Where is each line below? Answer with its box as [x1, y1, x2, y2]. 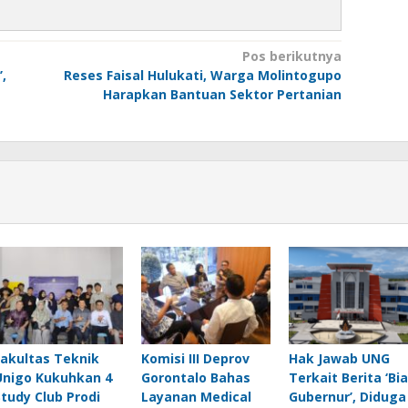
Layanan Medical [140, 387, 251, 405]
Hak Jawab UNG [288, 349, 390, 367]
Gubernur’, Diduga [288, 387, 406, 405]
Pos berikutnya [241, 47, 342, 66]
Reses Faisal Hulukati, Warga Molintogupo [63, 66, 342, 85]
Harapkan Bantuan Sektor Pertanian [102, 86, 342, 104]
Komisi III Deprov [140, 349, 250, 367]
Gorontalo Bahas [140, 368, 250, 386]
